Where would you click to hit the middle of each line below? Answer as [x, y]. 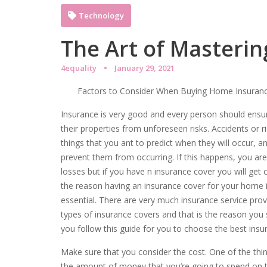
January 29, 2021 [145, 68]
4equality [79, 68]
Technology [101, 15]
